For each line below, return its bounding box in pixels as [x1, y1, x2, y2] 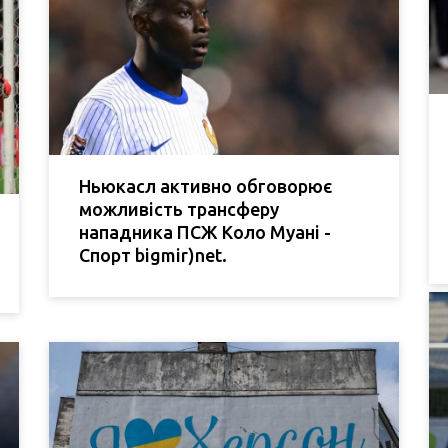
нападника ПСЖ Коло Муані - [79, 222, 331, 243]
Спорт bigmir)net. [79, 245, 227, 266]
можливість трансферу [79, 199, 279, 220]
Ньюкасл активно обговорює [79, 176, 332, 197]
